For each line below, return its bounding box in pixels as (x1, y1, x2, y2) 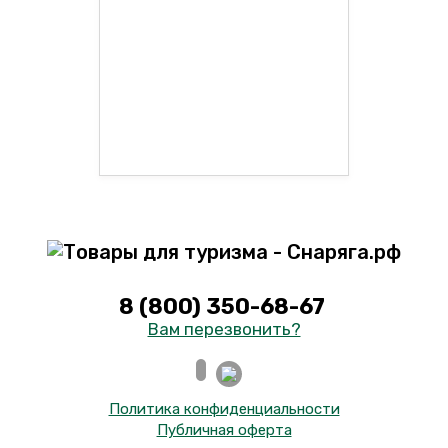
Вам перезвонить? (147, 318, 301, 339)
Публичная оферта (156, 420, 292, 439)
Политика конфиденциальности (108, 399, 340, 418)
